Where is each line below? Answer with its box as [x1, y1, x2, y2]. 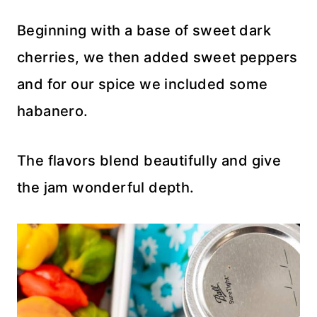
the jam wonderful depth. [17, 178, 195, 196]
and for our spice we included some [17, 75, 268, 93]
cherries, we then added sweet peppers [17, 48, 298, 66]
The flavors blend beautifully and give [17, 151, 282, 169]
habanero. [17, 102, 88, 120]
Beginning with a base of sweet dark [17, 21, 271, 39]
